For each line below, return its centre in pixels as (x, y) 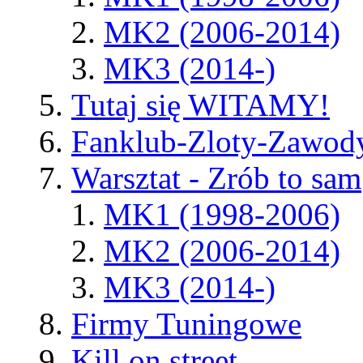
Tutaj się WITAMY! (201, 105)
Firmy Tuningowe (186, 324)
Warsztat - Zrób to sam (216, 178)
